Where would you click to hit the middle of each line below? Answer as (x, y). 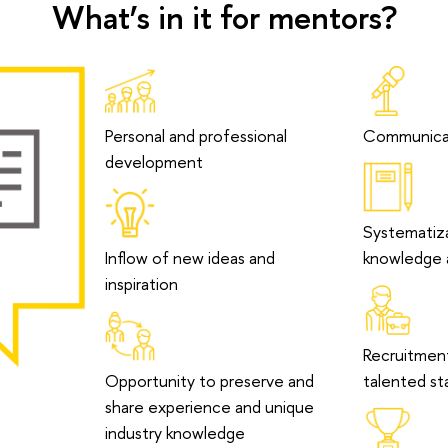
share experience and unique (210, 406)
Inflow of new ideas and (190, 258)
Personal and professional (196, 135)
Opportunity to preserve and (210, 380)
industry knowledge (175, 432)
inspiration (142, 284)
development (154, 161)
